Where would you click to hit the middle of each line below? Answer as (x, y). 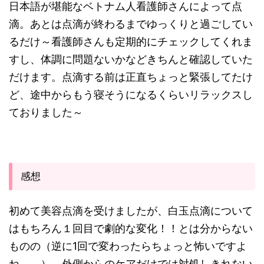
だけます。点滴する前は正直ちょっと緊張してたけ (131, 77)
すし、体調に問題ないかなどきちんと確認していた (131, 60)
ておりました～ (46, 113)
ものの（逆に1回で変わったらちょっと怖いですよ (128, 246)
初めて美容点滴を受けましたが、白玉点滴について (131, 211)
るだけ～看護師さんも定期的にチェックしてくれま (131, 42)
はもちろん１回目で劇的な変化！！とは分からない (131, 229)
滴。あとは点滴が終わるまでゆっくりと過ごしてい (131, 24)
